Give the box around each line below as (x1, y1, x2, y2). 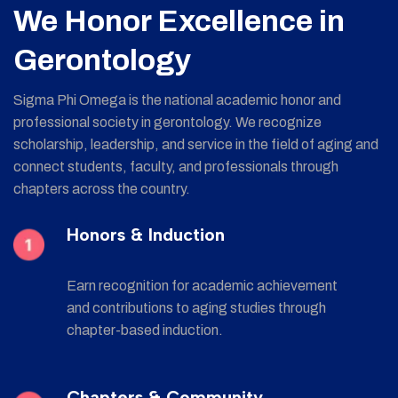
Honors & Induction (67, 224, 226, 246)
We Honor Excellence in (13, 4, 345, 38)
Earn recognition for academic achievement (67, 278, 338, 294)
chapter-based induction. (67, 322, 224, 338)
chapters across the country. (13, 181, 190, 197)
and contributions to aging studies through (67, 300, 327, 316)
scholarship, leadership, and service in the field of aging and (13, 137, 378, 153)
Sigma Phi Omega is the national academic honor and (13, 92, 341, 108)
